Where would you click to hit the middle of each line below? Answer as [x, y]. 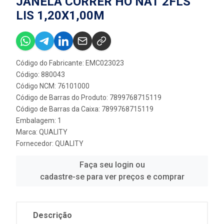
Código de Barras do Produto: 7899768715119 [89, 97]
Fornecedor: [35, 143]
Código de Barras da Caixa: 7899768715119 [85, 109]
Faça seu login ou [112, 165]
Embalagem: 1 [39, 120]
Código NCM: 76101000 [53, 86]
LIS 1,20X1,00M [60, 15]
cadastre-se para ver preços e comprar [112, 177]
